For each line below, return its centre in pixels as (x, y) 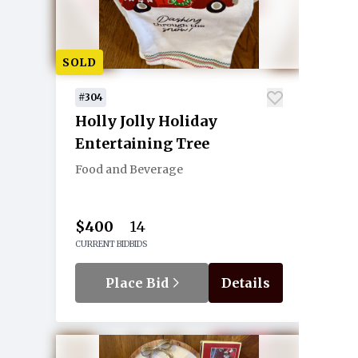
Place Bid (138, 283)
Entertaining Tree (142, 143)
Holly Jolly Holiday (146, 121)
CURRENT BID (102, 244)
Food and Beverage (129, 169)
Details (246, 283)
